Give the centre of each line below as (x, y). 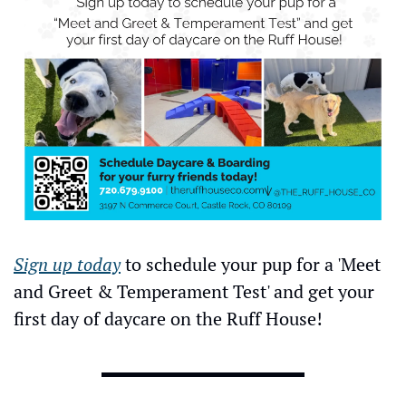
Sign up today (67, 264)
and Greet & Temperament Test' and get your (194, 291)
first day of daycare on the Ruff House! (168, 318)
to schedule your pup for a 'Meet (251, 264)
